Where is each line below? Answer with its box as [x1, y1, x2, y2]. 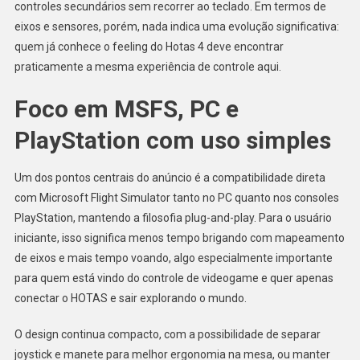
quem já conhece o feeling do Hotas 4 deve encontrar [14, 40, 284, 54]
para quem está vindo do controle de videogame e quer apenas [14, 272, 333, 285]
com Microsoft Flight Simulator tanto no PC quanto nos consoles [14, 191, 339, 205]
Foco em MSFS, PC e [14, 95, 239, 124]
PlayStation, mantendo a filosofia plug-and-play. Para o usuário [14, 211, 332, 225]
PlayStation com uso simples [14, 126, 331, 155]
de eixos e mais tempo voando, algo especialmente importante [14, 252, 333, 265]
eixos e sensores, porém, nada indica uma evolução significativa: [14, 20, 339, 34]
